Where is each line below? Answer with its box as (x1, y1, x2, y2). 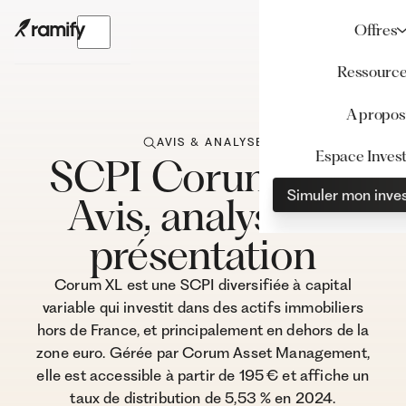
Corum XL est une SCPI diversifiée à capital (54, 275, 352, 295)
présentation (90, 229, 316, 280)
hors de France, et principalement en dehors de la (36, 321, 370, 340)
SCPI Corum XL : (50, 151, 356, 202)
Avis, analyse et (66, 190, 340, 241)
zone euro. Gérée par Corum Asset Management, (36, 343, 370, 362)
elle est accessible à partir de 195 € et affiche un (36, 366, 370, 385)
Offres (354, 20, 398, 39)
